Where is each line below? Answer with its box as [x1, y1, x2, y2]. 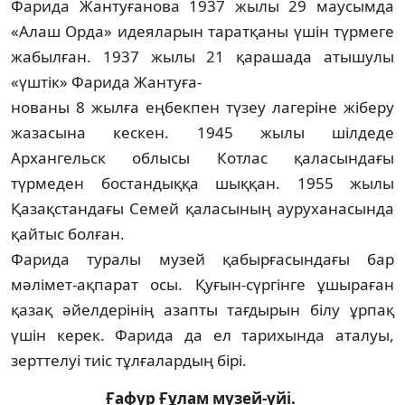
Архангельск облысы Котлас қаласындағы [11, 146, 394, 168]
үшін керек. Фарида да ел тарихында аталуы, [11, 324, 394, 345]
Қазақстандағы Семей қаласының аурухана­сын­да [11, 197, 394, 219]
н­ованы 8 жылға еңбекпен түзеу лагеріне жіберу [11, 96, 394, 118]
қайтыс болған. [11, 222, 125, 244]
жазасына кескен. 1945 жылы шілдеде [11, 121, 394, 143]
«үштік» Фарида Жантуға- [11, 71, 202, 92]
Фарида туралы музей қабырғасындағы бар [11, 248, 394, 269]
